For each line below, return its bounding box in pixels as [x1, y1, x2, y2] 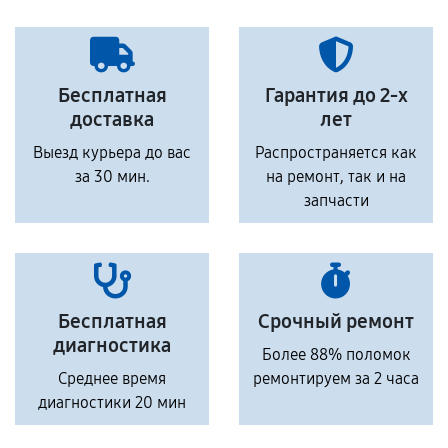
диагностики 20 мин [38, 393, 186, 413]
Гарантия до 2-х [264, 83, 408, 108]
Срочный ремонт [258, 309, 414, 334]
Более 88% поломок [261, 345, 411, 365]
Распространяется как [255, 143, 417, 163]
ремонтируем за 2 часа [253, 369, 419, 389]
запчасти [303, 191, 369, 211]
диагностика [53, 333, 171, 358]
